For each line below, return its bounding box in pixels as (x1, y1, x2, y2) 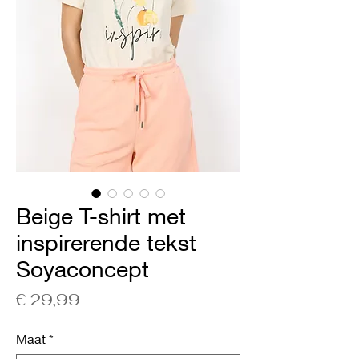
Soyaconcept (16, 256, 149, 282)
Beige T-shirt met (16, 203, 186, 229)
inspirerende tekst (16, 229, 196, 256)
